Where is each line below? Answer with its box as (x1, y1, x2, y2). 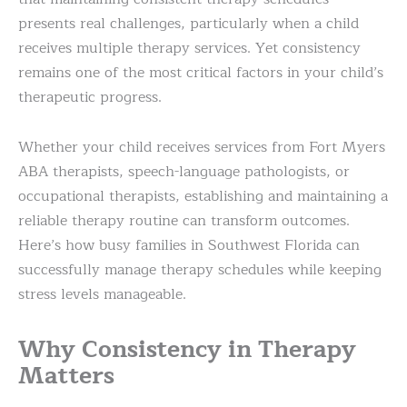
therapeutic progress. (18, 84, 162, 109)
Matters (18, 355, 114, 395)
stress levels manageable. (18, 282, 186, 306)
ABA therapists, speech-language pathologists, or (18, 159, 350, 184)
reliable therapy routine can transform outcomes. (18, 208, 350, 233)
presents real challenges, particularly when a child (18, 11, 359, 35)
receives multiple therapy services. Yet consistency (18, 35, 361, 60)
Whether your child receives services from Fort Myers (18, 134, 385, 159)
